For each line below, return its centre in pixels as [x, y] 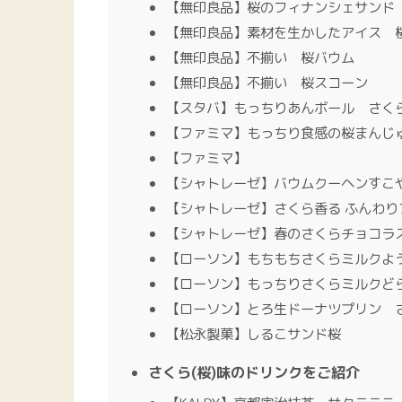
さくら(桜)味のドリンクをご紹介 [254, 372]
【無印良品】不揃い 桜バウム [260, 57]
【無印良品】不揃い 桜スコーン [267, 82]
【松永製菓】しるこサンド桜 [253, 333]
